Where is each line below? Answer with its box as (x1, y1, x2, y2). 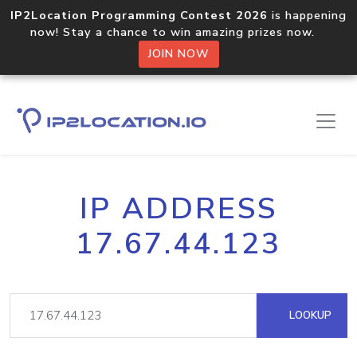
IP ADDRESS (80, 189, 277, 229)
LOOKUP (286, 308, 331, 323)
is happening (268, 7, 347, 23)
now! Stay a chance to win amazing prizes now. (30, 24, 327, 40)
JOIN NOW (147, 46, 210, 61)
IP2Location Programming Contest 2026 (10, 7, 268, 23)
